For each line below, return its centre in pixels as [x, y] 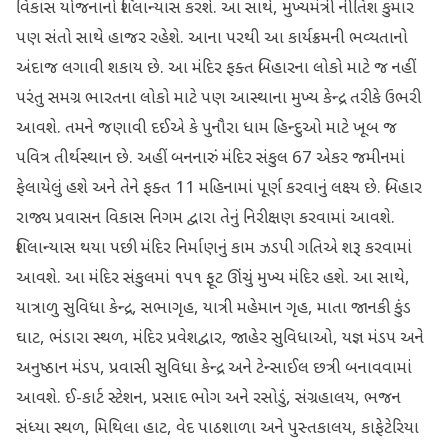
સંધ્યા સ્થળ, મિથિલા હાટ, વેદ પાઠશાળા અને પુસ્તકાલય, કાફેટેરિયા [217, 429]
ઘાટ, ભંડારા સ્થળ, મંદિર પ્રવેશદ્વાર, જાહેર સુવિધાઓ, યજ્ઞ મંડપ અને [220, 339]
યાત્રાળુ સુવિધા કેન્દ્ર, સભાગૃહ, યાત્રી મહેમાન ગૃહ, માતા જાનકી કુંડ [213, 309]
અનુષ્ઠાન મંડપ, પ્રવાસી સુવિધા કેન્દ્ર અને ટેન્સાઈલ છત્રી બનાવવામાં [214, 369]
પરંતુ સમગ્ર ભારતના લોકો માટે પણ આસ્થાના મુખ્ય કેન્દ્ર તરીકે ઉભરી [218, 99]
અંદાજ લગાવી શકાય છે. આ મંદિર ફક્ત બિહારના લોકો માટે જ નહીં [216, 69]
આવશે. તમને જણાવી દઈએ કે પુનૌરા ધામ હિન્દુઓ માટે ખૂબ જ [206, 129]
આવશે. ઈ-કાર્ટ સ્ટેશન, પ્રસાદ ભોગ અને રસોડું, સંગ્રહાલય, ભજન [208, 399]
